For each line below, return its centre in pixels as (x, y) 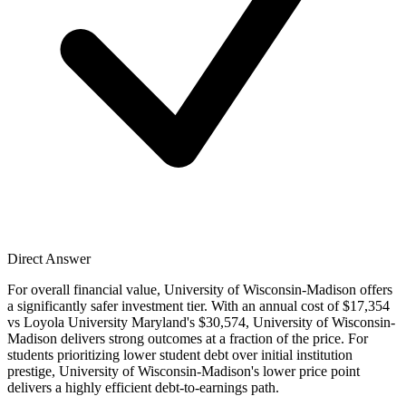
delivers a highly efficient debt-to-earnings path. (143, 387)
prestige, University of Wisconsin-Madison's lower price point (184, 371)
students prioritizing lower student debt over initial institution (180, 354)
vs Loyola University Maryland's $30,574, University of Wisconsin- (201, 322)
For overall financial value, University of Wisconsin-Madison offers (200, 289)
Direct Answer (49, 258)
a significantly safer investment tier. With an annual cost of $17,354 (198, 305)
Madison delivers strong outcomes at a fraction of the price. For (188, 338)
